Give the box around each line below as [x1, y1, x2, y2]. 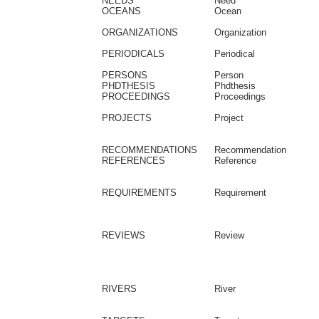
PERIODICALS [102, 48, 164, 59]
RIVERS [102, 283, 137, 294]
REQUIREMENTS [102, 187, 177, 198]
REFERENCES [102, 155, 165, 166]
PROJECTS [102, 113, 152, 123]
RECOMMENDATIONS [102, 145, 197, 155]
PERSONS [102, 70, 147, 80]
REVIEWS [102, 230, 145, 241]
